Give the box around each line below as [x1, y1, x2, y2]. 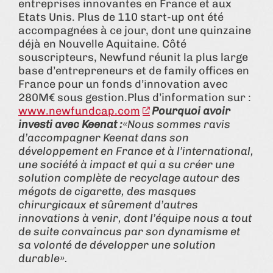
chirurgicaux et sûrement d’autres [18, 197, 198, 211]
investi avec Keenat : [18, 117, 122, 131]
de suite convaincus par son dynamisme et [18, 224, 240, 238]
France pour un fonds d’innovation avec [18, 77, 228, 91]
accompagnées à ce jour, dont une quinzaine [18, 23, 251, 37]
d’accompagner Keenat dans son [18, 130, 189, 144]
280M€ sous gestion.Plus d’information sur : [18, 90, 251, 104]
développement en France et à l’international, [18, 144, 253, 158]
